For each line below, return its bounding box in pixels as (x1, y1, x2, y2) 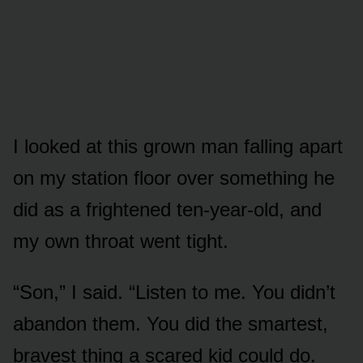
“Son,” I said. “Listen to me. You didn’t (13, 281, 335, 304)
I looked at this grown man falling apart (13, 135, 343, 158)
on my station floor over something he (13, 167, 335, 190)
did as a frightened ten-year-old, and (13, 199, 322, 221)
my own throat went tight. (13, 230, 228, 253)
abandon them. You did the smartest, (13, 313, 328, 335)
